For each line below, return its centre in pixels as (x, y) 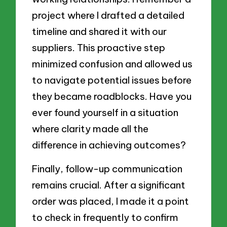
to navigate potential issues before (112, 80)
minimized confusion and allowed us (112, 64)
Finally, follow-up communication (107, 169)
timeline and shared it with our (100, 31)
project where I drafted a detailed (108, 15)
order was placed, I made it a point (111, 201)
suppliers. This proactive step (99, 47)
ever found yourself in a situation (105, 112)
